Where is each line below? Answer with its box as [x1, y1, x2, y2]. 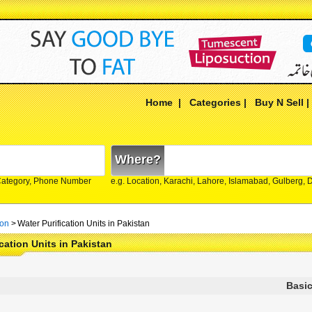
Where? [115, 153, 161, 166]
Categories [189, 97, 241, 108]
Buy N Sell [255, 97, 304, 108]
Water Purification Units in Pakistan [17, 219, 150, 228]
